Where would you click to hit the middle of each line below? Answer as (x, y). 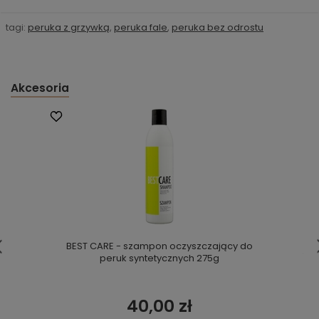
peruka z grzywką (69, 27)
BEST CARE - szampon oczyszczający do (159, 246)
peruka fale (141, 27)
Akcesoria (40, 88)
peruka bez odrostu (218, 27)
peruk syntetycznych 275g (159, 258)
